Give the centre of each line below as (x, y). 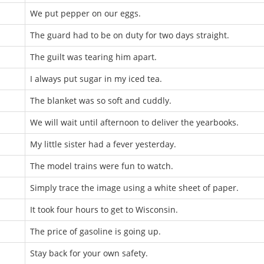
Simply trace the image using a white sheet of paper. (134, 188)
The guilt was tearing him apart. (93, 57)
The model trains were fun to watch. (102, 166)
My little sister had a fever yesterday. (103, 144)
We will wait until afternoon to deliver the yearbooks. (134, 122)
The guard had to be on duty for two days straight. (130, 35)
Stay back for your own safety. (89, 253)
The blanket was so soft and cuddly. (101, 100)
